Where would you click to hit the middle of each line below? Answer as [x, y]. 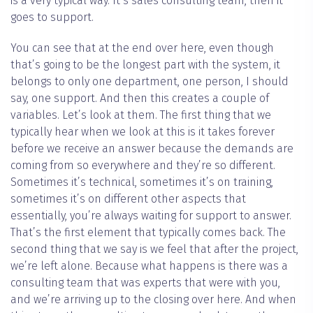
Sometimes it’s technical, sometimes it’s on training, [142, 182]
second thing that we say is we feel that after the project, [154, 249]
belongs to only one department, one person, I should [150, 82]
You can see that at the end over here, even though [142, 48]
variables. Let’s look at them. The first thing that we [141, 115]
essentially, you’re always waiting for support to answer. [151, 216]
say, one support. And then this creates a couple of [140, 99]
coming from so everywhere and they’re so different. [143, 166]
